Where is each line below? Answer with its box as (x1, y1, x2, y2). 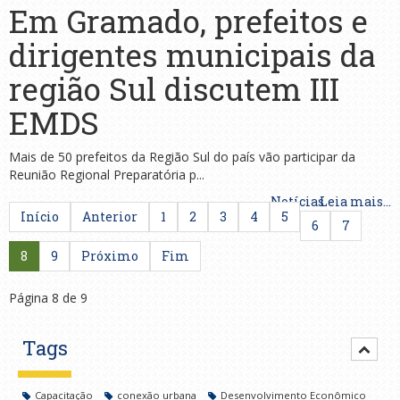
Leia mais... (320, 193, 391, 211)
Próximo (81, 247, 138, 265)
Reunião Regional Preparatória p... (9, 166, 204, 184)
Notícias (271, 193, 324, 211)
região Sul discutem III (9, 68, 339, 110)
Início (21, 208, 59, 226)
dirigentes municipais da (9, 34, 376, 76)
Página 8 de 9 (9, 289, 87, 307)
